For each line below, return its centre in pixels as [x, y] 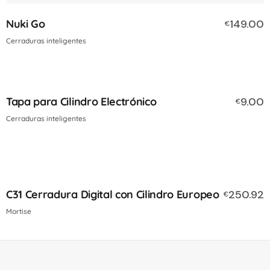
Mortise [19, 212]
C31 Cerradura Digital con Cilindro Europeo [113, 195]
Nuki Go [26, 24]
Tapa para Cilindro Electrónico [81, 102]
